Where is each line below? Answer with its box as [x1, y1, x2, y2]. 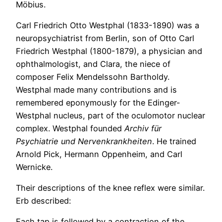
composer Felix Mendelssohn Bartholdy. [16, 71, 169, 82]
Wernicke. [16, 162, 53, 172]
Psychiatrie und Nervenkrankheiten [16, 136, 152, 146]
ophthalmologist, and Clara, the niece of [16, 58, 170, 69]
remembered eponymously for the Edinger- [16, 97, 180, 108]
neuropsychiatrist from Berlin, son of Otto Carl [16, 33, 194, 43]
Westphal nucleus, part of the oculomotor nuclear [16, 110, 205, 120]
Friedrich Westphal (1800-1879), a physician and [16, 46, 202, 56]
